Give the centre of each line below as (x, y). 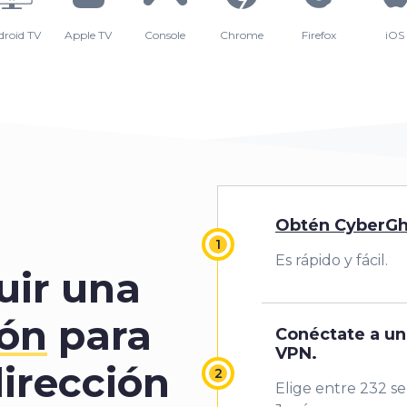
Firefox (318, 35)
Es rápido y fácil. (332, 261)
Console (165, 35)
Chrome (242, 35)
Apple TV (89, 35)
